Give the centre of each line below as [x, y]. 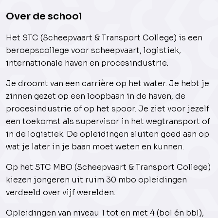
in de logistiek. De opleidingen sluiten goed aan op [108, 134]
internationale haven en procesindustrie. [87, 63]
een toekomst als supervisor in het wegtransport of [108, 121]
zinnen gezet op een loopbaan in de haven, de [96, 96]
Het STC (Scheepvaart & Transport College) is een [104, 38]
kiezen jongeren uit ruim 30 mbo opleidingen [96, 180]
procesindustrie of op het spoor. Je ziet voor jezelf [108, 109]
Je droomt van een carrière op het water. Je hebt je [108, 83]
